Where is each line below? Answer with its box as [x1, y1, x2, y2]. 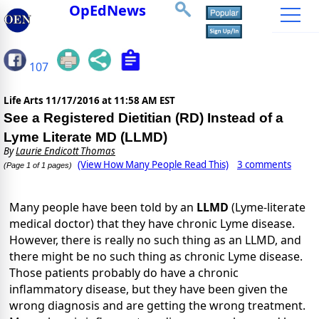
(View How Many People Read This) [78, 158, 229, 172]
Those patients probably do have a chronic [9, 265, 239, 281]
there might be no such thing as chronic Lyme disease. [9, 249, 303, 265]
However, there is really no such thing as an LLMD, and [9, 232, 301, 249]
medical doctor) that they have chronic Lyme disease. [9, 216, 295, 232]
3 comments [237, 158, 291, 172]
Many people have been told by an [9, 199, 197, 216]
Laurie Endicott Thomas [16, 145, 115, 158]
